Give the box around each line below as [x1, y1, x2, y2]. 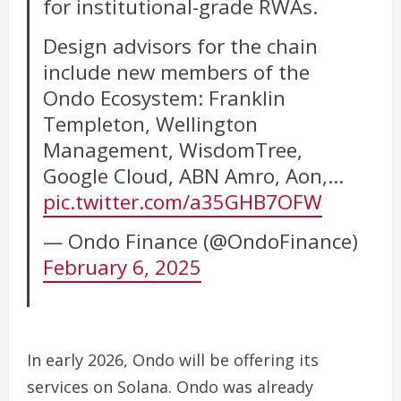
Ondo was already [176, 376, 313, 398]
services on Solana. [27, 376, 176, 398]
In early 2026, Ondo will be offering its [27, 349, 319, 371]
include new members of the [43, 57, 311, 86]
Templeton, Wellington [43, 109, 259, 138]
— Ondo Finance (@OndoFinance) [43, 226, 359, 255]
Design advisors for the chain [43, 31, 319, 60]
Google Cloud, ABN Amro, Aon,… [43, 161, 345, 190]
